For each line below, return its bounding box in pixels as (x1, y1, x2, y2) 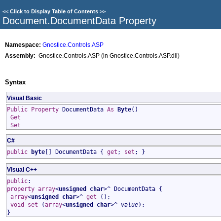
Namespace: (5, 41, 41, 48)
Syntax (5, 78, 26, 86)
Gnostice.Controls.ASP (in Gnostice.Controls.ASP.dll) (36, 52, 180, 59)
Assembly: (5, 52, 36, 59)
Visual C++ (7, 166, 37, 173)
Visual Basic (7, 95, 42, 101)
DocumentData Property (50, 15, 156, 26)
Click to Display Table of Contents (10, 8, 98, 14)
